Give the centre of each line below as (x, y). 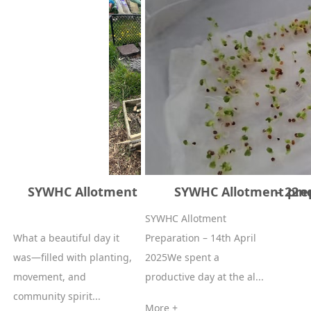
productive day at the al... (204, 277)
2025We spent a (182, 257)
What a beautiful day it (67, 238)
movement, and (50, 277)
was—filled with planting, (73, 257)
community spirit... (57, 296)
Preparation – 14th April (200, 238)
